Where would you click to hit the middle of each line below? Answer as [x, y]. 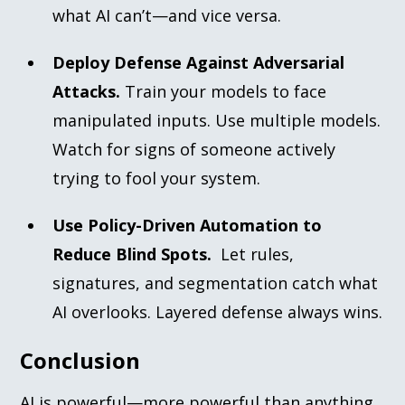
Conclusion [80, 360]
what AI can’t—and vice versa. [167, 15]
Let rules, [258, 254]
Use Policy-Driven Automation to [188, 225]
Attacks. [89, 91]
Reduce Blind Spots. [137, 254]
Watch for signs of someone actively [194, 149]
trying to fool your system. [157, 178]
